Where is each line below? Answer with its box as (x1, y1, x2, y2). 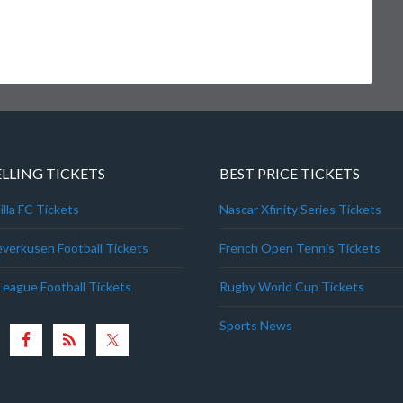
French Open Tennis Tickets (219, 240, 381, 255)
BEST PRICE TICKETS (219, 165, 360, 182)
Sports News (219, 318, 292, 333)
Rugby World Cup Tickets (219, 279, 364, 294)
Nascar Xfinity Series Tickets (219, 201, 381, 217)
